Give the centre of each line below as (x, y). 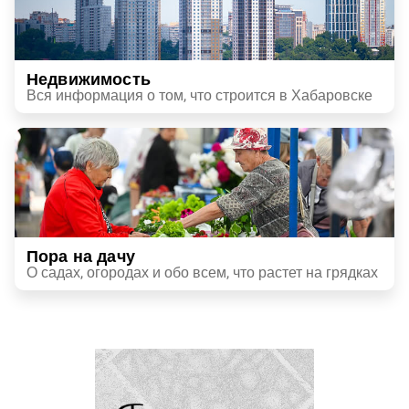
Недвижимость (89, 79)
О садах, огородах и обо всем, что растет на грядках (202, 272)
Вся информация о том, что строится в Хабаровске (199, 95)
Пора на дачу (81, 256)
